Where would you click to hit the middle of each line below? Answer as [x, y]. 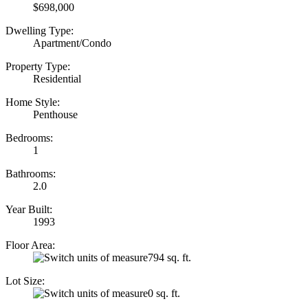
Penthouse [55, 114]
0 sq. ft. [164, 293]
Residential [57, 78]
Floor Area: [30, 245]
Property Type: [38, 66]
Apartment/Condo [72, 43]
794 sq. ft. [169, 257]
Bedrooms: [29, 137]
